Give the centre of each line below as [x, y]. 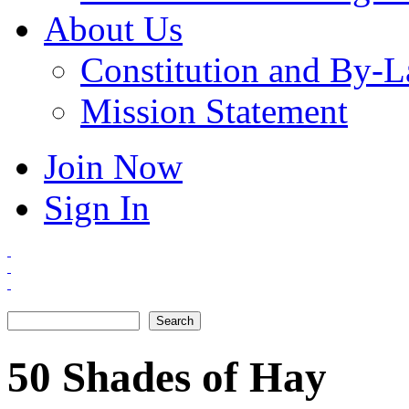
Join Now [113, 167]
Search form [66, 322]
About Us [113, 29]
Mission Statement [214, 111]
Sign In [97, 208]
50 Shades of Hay [167, 378]
